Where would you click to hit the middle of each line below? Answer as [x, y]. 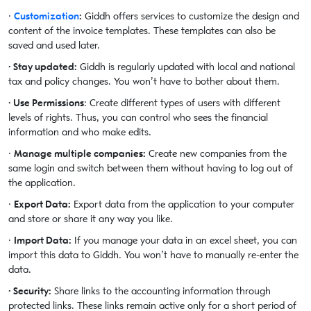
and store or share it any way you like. [91, 219]
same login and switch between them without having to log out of [151, 169]
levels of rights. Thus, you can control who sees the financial [138, 118]
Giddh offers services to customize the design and [191, 17]
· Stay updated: [43, 67]
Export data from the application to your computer [183, 205]
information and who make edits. [80, 133]
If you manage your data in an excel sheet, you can [184, 241]
